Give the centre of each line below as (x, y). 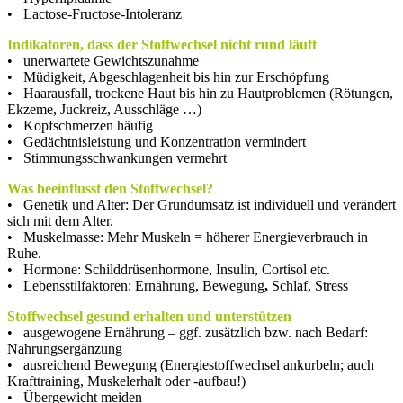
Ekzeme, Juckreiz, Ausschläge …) (104, 109)
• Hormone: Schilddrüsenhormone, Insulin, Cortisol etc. (169, 269)
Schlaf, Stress (310, 285)
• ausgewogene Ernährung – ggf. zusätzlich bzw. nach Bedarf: (188, 332)
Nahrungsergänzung (65, 348)
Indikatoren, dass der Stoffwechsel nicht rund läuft (162, 44)
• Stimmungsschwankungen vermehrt (117, 157)
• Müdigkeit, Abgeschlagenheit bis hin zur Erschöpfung (168, 76)
